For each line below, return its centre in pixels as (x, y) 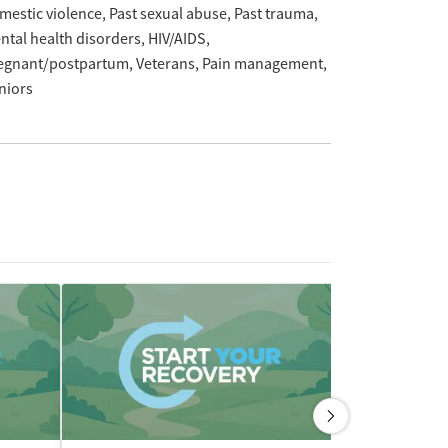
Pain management (262, 64)
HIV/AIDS (176, 39)
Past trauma (273, 14)
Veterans (165, 64)
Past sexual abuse (167, 14)
